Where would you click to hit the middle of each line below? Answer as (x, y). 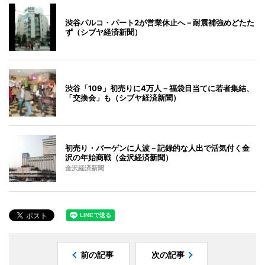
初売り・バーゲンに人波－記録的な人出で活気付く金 (157, 148)
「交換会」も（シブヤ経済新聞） (123, 98)
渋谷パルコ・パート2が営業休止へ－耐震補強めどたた (160, 22)
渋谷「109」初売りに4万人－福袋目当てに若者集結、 (159, 88)
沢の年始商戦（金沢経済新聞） (119, 157)
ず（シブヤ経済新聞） (104, 32)
